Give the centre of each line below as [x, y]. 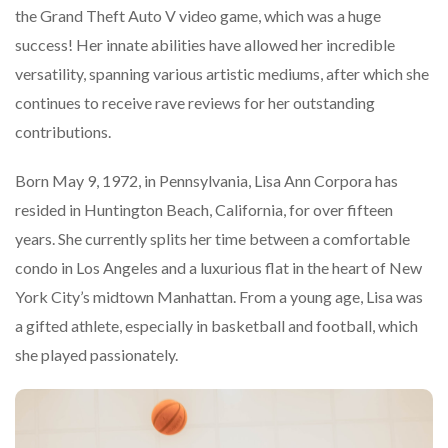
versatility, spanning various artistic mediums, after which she [222, 74]
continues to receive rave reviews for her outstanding [195, 103]
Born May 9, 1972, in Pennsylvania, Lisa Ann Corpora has [206, 181]
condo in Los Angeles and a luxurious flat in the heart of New [218, 268]
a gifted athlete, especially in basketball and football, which [216, 326]
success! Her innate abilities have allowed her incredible [205, 45]
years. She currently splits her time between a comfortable [212, 239]
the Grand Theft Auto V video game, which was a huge [198, 16]
